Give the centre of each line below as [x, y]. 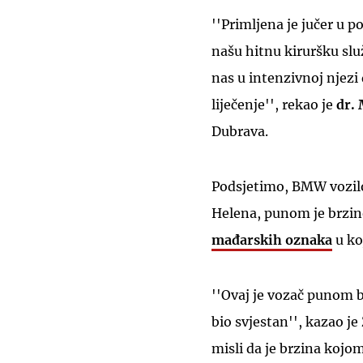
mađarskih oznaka [272, 239]
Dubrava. [240, 131]
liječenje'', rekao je [272, 104]
